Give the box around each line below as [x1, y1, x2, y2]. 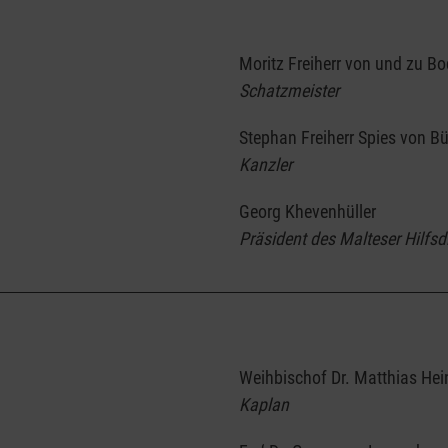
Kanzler [239, 153, 292, 175]
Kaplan [239, 393, 289, 415]
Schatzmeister [239, 79, 339, 101]
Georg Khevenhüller [239, 200, 376, 222]
